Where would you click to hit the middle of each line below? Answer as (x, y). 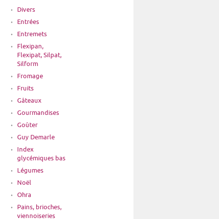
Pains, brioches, (39, 207)
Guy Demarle (36, 137)
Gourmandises (38, 113)
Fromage (30, 76)
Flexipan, (30, 46)
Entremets (32, 34)
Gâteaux (29, 100)
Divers (26, 10)
